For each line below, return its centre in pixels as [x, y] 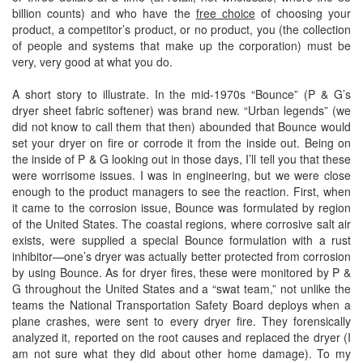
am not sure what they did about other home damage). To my [181, 353]
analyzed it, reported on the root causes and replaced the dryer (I [181, 337]
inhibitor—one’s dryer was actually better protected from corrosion [181, 256]
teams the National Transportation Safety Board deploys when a [181, 305]
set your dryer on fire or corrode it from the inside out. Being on [181, 143]
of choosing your [303, 13]
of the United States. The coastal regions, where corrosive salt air [181, 224]
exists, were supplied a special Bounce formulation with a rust [181, 240]
